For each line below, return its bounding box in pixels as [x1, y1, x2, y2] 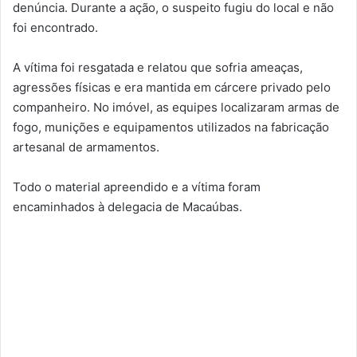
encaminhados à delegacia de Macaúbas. [13, 199, 242, 215]
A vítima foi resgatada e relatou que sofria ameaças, [13, 60, 303, 76]
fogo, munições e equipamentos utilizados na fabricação [13, 120, 329, 135]
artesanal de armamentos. [13, 139, 159, 155]
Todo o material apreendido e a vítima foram [13, 179, 261, 195]
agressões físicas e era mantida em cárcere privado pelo [13, 80, 331, 96]
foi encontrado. [13, 20, 98, 36]
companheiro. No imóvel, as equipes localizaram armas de [13, 100, 339, 116]
